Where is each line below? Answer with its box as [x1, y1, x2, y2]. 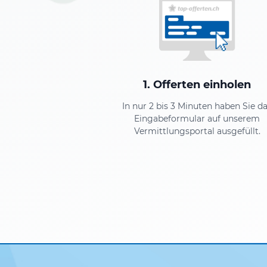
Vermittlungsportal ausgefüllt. [133, 125, 260, 136]
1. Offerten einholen [143, 77, 252, 91]
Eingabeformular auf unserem [134, 113, 260, 124]
